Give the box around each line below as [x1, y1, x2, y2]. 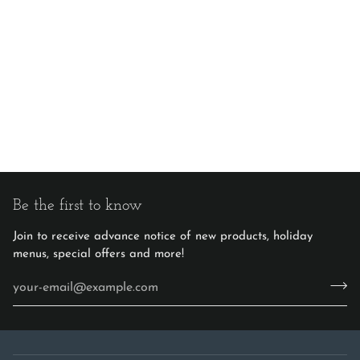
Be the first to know [13, 197, 142, 214]
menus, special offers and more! [13, 247, 184, 260]
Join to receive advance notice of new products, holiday [13, 230, 313, 243]
